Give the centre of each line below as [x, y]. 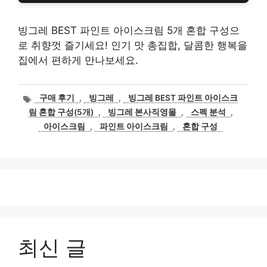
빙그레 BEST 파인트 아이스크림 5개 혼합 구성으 [129, 30]
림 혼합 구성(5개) [61, 112]
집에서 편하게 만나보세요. [78, 60]
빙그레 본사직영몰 [142, 112]
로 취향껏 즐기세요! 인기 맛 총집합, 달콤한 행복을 [133, 45]
